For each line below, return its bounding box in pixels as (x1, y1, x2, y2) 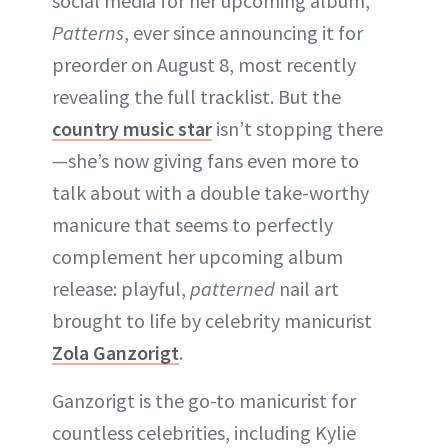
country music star (52, 115, 212, 141)
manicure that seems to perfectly (52, 211, 333, 237)
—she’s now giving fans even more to (52, 147, 359, 173)
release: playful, (52, 275, 190, 301)
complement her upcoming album (52, 243, 343, 269)
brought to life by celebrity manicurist (52, 307, 372, 333)
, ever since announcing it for (124, 19, 363, 45)
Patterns (52, 19, 124, 45)
